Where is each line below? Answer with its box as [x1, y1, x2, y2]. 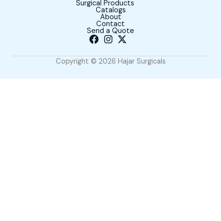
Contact [96, 19, 125, 29]
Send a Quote [87, 26, 134, 36]
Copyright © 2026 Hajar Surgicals [55, 57, 166, 66]
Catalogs [95, 5, 126, 15]
